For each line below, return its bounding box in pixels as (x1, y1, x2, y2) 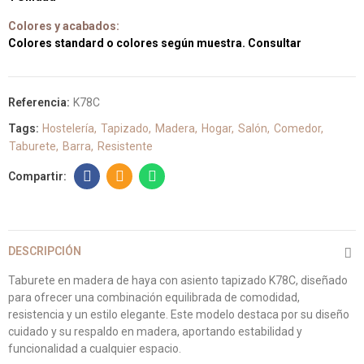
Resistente (97, 140, 153, 153)
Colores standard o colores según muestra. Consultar (8, 37, 301, 50)
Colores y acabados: (8, 19, 119, 32)
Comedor (274, 122, 321, 135)
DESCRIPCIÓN (8, 245, 81, 258)
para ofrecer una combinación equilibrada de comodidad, (8, 291, 300, 304)
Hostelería (42, 122, 94, 135)
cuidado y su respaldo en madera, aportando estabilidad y (8, 325, 302, 338)
